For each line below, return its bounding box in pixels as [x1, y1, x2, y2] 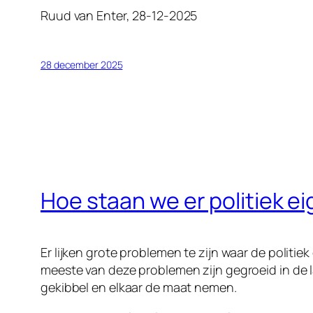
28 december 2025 [41, 58, 123, 72]
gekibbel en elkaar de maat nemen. [41, 279, 237, 296]
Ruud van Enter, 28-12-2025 [41, 7, 198, 24]
